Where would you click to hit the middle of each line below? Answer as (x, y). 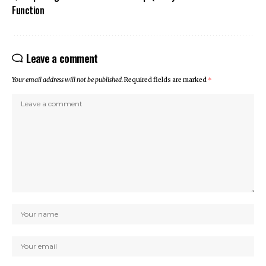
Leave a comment (62, 58)
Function (28, 10)
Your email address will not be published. (67, 80)
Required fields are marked (166, 80)
